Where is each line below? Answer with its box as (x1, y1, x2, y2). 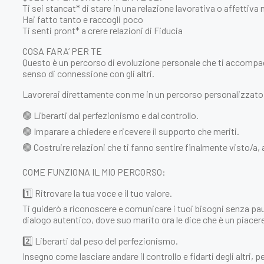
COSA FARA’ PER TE (22, 45, 102, 57)
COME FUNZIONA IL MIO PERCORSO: (22, 166, 166, 177)
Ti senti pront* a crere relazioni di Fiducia (22, 24, 183, 36)
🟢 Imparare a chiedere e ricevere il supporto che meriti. (22, 125, 239, 137)
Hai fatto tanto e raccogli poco (22, 13, 143, 25)
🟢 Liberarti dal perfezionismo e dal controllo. (22, 109, 199, 121)
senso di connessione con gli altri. (22, 67, 154, 79)
